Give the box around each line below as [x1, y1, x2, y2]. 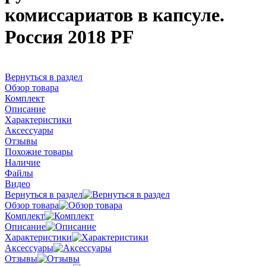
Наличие [5, 157, 40, 167]
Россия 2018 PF [5, 26, 134, 48]
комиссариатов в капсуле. [5, 4, 224, 26]
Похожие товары [5, 146, 73, 157]
